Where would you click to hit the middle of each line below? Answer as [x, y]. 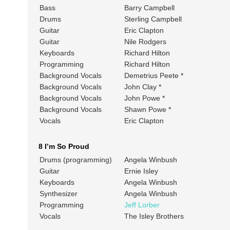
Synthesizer [58, 194]
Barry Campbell [149, 8]
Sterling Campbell [153, 19]
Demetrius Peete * [154, 76]
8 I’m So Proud [64, 147]
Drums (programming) [75, 160]
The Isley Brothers [154, 216]
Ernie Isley [141, 171]
